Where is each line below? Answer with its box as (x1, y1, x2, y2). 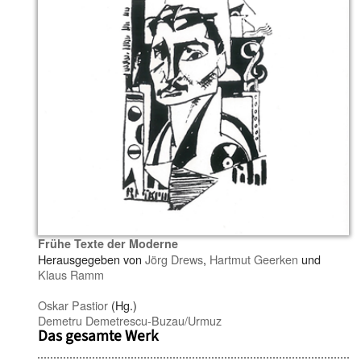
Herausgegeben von (38, 250, 145, 268)
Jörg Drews (145, 250, 203, 268)
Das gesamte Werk (38, 324, 159, 347)
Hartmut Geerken (210, 250, 298, 268)
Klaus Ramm (38, 265, 104, 283)
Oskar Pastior (38, 296, 108, 313)
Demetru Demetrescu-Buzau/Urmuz (38, 311, 222, 329)
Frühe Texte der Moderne (38, 234, 178, 251)
